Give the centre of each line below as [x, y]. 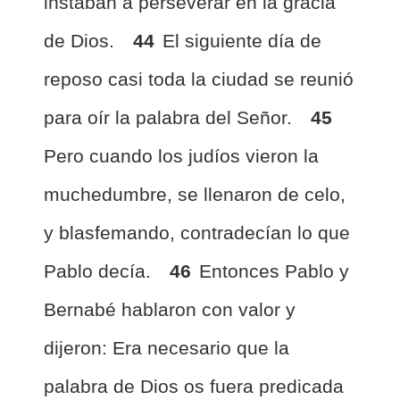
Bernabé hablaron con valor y [170, 309]
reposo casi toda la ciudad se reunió [199, 79]
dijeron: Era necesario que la [167, 348]
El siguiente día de [242, 41]
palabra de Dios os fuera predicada [194, 386]
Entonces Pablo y [274, 271]
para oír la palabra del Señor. [171, 117]
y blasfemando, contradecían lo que [197, 233]
